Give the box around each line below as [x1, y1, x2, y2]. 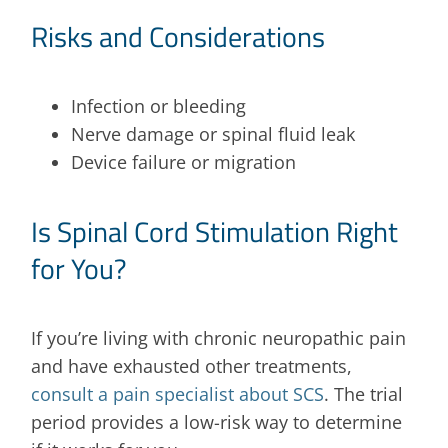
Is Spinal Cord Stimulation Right [31, 209, 399, 253]
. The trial [324, 381, 404, 406]
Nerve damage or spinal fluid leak [71, 121, 356, 146]
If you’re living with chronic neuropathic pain [31, 325, 407, 350]
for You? [31, 246, 128, 290]
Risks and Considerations [31, 14, 326, 58]
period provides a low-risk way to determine [31, 409, 403, 434]
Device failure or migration [71, 149, 297, 174]
